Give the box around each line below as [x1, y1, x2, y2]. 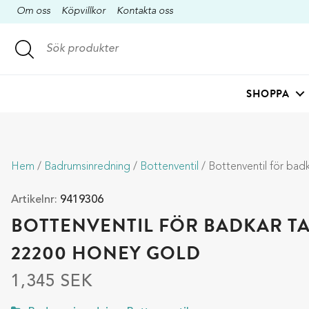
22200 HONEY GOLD [11, 239, 201, 267]
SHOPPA [246, 86, 289, 102]
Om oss [17, 6, 50, 17]
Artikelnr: [11, 195, 60, 206]
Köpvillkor [61, 6, 106, 17]
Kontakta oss [117, 6, 173, 17]
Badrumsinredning [44, 161, 130, 172]
